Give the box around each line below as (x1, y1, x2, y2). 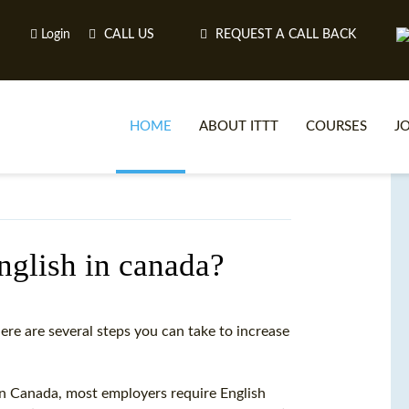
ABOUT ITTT (199, 120, 278, 133)
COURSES (306, 120, 367, 133)
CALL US (100, 28, 154, 41)
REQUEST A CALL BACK (212, 28, 356, 41)
